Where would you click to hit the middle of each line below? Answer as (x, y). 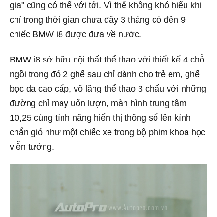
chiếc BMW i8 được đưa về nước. (76, 34)
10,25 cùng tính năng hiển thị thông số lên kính (100, 117)
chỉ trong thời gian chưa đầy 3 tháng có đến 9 (98, 20)
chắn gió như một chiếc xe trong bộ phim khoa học (108, 132)
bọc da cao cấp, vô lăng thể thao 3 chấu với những (108, 88)
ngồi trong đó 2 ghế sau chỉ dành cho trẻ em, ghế (105, 74)
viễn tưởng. (32, 147)
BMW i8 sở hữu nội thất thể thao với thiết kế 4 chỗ (107, 59)
